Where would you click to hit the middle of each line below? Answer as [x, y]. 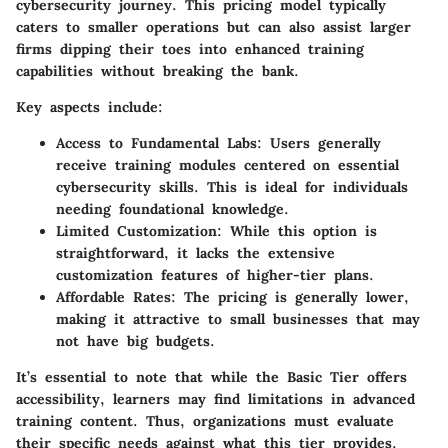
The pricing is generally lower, [292, 296]
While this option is [299, 230]
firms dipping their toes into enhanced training [190, 48]
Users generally [321, 142]
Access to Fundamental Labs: [159, 142]
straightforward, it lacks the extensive [195, 252]
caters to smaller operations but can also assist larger [213, 26]
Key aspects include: [89, 106]
